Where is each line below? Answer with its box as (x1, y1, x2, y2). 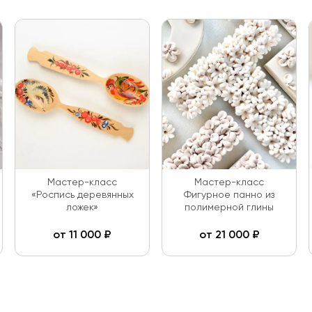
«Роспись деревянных (31, 190, 134, 200)
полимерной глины (185, 203, 274, 212)
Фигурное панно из (184, 190, 274, 200)
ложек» (66, 203, 98, 212)
